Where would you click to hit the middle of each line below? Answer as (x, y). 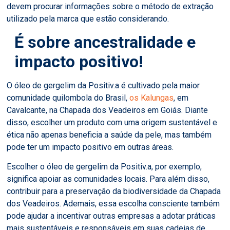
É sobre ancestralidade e (105, 42)
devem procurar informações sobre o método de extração (110, 6)
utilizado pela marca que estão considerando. (88, 18)
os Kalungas (152, 98)
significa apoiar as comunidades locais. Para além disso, (108, 179)
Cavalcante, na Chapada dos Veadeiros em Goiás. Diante (108, 110)
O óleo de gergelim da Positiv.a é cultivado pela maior (103, 85)
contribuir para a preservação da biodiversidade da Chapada (114, 191)
